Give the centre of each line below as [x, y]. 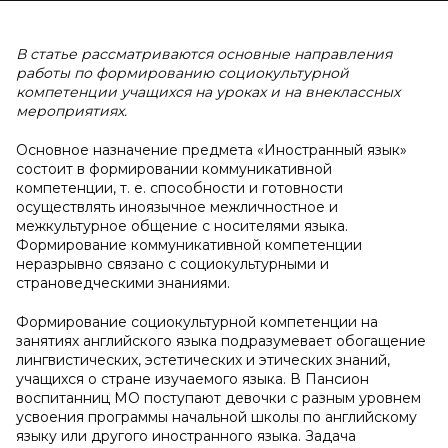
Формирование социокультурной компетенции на [197, 322]
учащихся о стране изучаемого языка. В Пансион [192, 379]
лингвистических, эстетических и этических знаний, [203, 360]
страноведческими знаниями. [123, 283]
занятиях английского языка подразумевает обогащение [221, 341]
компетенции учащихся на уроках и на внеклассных [208, 92]
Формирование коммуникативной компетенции [189, 245]
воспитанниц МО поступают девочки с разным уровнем [218, 398]
